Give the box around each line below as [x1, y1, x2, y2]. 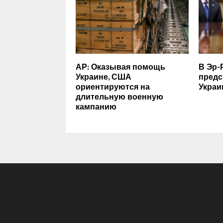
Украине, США [76, 70, 131, 84]
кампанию [76, 100, 116, 114]
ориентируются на [76, 80, 150, 94]
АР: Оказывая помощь [76, 60, 165, 74]
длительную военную [76, 90, 163, 104]
